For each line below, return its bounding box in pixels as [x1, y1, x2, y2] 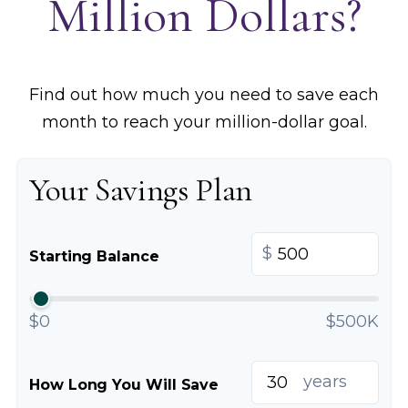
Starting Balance [29, 248, 159, 265]
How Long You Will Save [29, 376, 219, 393]
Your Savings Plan [29, 170, 252, 209]
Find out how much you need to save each [29, 85, 379, 105]
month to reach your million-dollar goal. [41, 112, 367, 132]
